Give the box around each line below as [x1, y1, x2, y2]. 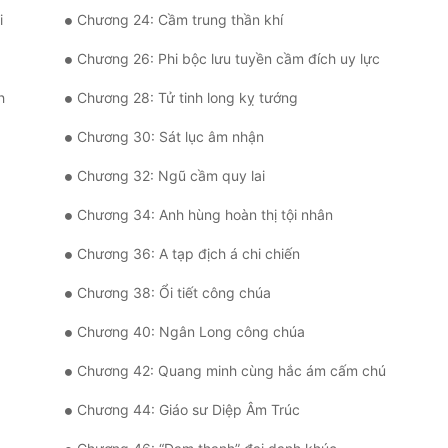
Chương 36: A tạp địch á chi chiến [77, 245, 300, 263]
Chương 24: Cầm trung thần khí [77, 11, 283, 29]
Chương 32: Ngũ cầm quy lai [77, 167, 265, 185]
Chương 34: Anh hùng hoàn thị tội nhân [77, 206, 333, 224]
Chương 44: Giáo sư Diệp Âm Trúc [77, 401, 300, 419]
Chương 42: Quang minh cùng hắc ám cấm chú [77, 362, 386, 380]
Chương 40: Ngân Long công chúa [77, 323, 305, 341]
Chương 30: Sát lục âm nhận [77, 128, 264, 146]
